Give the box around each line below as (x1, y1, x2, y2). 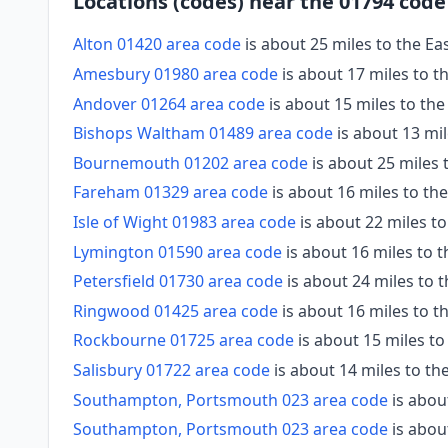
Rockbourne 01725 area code (73, 329, 294, 352)
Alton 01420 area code (73, 33, 241, 56)
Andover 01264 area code (73, 92, 265, 115)
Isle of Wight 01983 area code (73, 210, 296, 233)
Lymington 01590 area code (73, 240, 282, 263)
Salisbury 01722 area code (73, 358, 270, 381)
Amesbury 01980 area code (73, 62, 278, 85)
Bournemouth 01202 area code (73, 151, 308, 174)
